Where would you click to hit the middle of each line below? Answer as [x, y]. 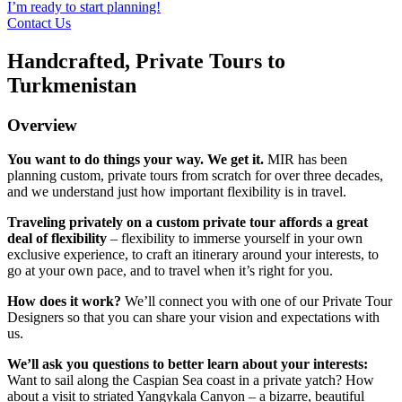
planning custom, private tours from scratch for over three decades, [195, 176]
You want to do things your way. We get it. [135, 160]
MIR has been [306, 160]
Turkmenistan [72, 85]
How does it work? [64, 301]
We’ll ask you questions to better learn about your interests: [188, 364]
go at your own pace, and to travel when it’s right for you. [170, 271]
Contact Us [39, 22]
